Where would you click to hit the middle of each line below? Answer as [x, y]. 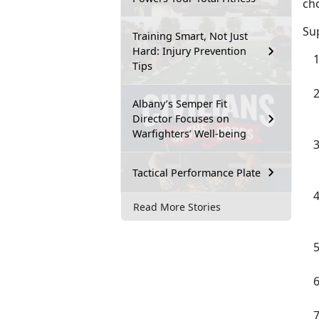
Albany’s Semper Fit [180, 104]
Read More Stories [177, 206]
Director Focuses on [181, 119]
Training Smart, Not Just [190, 36]
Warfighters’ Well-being [189, 134]
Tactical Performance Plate [197, 172]
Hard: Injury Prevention [189, 51]
